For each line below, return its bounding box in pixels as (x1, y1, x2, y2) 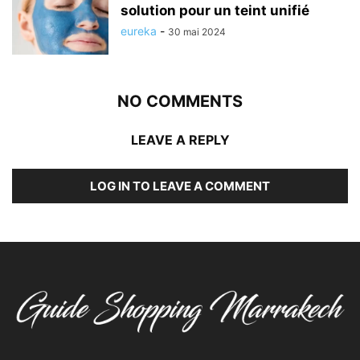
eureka (121, 23, 157, 38)
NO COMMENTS (117, 91, 243, 111)
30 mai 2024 (168, 25, 226, 38)
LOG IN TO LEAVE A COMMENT (90, 178, 270, 194)
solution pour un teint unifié (121, 2, 309, 18)
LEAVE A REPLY (130, 131, 230, 148)
